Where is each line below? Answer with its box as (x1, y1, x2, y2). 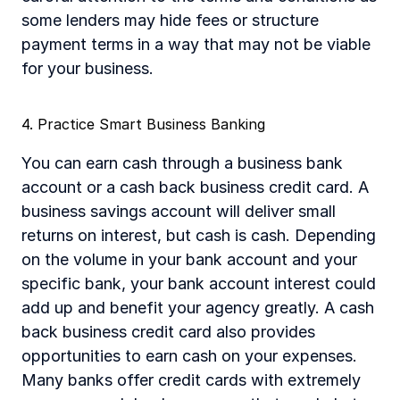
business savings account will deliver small (21, 202, 336, 221)
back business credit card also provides (21, 322, 315, 341)
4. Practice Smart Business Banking (21, 115, 265, 133)
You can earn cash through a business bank (21, 154, 343, 172)
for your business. (154, 59, 164, 78)
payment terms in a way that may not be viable (21, 35, 371, 54)
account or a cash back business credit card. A (21, 178, 369, 196)
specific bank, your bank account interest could (21, 274, 376, 293)
